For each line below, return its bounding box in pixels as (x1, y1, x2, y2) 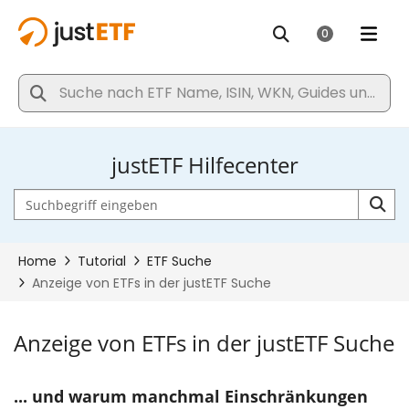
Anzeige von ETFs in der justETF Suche (14, 328, 394, 358)
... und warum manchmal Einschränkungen (14, 385, 368, 407)
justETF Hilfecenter (110, 150, 299, 180)
